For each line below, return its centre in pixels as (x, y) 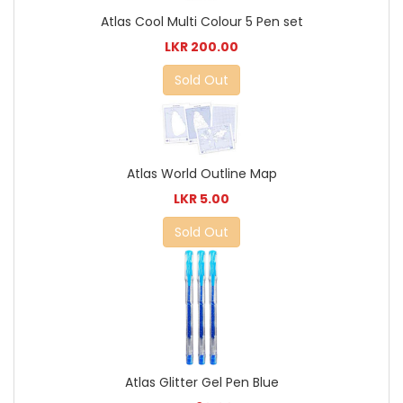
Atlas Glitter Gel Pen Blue (201, 382)
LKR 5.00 (201, 198)
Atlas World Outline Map (201, 173)
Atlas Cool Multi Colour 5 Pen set (201, 22)
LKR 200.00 (201, 47)
